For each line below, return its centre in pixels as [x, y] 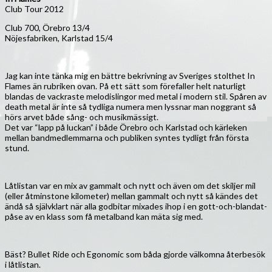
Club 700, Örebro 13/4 [47, 28]
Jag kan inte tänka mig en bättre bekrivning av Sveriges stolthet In [130, 76]
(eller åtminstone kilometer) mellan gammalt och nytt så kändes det [131, 196]
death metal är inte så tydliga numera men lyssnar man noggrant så [131, 107]
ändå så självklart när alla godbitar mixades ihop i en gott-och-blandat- [136, 206]
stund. [17, 148]
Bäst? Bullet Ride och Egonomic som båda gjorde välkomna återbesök [135, 254]
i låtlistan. [23, 265]
